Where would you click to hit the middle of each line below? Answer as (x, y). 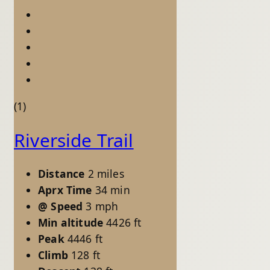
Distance (61, 173)
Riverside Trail (74, 140)
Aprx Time (65, 190)
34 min (112, 190)
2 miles (106, 173)
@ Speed (61, 206)
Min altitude (71, 222)
